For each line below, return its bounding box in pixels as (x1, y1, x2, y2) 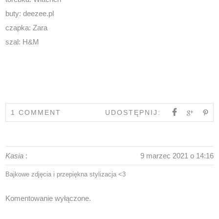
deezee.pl (23, 9, 54, 18)
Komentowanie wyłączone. (5, 194, 91, 202)
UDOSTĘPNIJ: (105, 108, 161, 116)
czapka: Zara (5, 23, 48, 32)
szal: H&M (5, 37, 40, 46)
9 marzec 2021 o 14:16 (140, 151, 214, 160)
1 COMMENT (11, 108, 62, 116)
